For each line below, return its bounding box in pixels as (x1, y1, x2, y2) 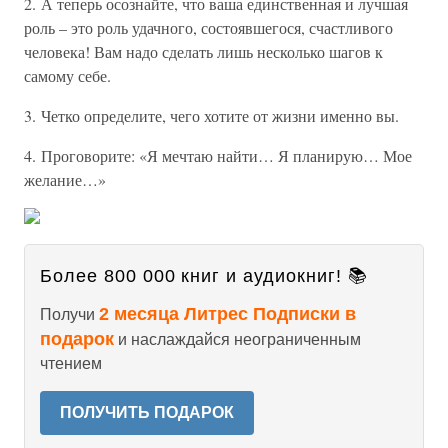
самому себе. (24, 65, 111, 86)
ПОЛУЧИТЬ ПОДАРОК (60, 404, 234, 421)
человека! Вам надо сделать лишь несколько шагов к (24, 41, 383, 62)
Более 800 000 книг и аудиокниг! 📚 (40, 266, 368, 286)
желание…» (24, 169, 106, 190)
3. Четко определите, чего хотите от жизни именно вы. (24, 105, 399, 126)
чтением (40, 355, 102, 372)
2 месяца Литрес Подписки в (99, 304, 356, 324)
